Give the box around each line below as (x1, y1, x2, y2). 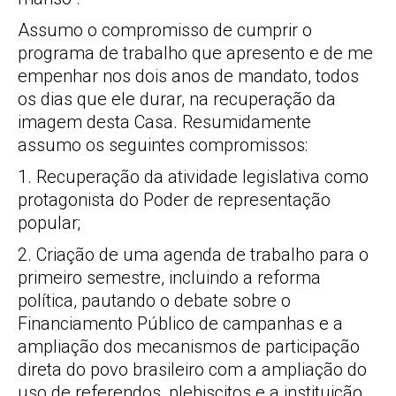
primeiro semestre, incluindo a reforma (18, 267, 321, 288)
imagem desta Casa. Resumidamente (18, 111, 311, 133)
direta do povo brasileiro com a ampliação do (18, 359, 367, 380)
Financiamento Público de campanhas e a (18, 313, 343, 334)
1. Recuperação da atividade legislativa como (18, 166, 369, 187)
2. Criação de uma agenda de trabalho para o (18, 244, 369, 265)
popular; (18, 212, 80, 233)
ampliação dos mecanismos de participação (18, 336, 360, 357)
